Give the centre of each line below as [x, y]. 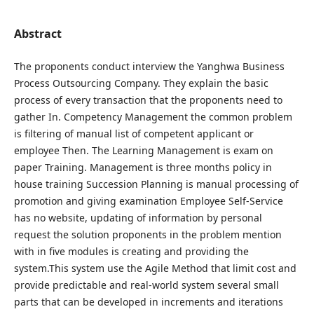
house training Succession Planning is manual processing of [156, 184]
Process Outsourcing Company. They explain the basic [141, 83]
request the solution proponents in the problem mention [148, 234]
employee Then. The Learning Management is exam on [143, 150]
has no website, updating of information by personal [138, 217]
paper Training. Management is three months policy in [143, 167]
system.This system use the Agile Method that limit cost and [155, 268]
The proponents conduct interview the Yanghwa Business [149, 66]
